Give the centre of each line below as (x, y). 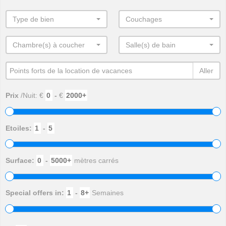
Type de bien (33, 19)
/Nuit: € (33, 96)
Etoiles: (20, 128)
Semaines (107, 193)
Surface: (21, 160)
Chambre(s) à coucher (49, 45)
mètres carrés (95, 160)
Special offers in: (36, 193)
